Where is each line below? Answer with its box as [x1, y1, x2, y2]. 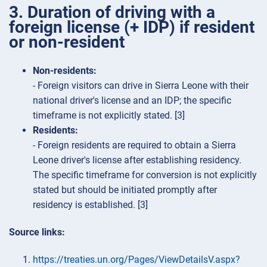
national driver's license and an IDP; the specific [33, 94, 231, 106]
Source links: [9, 226, 65, 238]
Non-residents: [33, 64, 97, 76]
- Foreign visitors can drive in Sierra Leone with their [33, 79, 249, 91]
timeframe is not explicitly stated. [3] [33, 109, 185, 121]
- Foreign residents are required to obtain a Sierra [33, 139, 236, 151]
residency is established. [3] [33, 198, 148, 210]
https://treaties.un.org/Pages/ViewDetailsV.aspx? [33, 254, 240, 266]
